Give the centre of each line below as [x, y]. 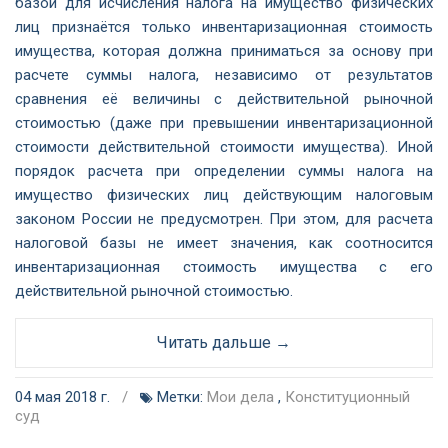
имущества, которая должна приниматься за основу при [224, 51]
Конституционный [347, 397]
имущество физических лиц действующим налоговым [224, 195]
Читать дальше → [224, 342]
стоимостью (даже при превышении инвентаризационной [224, 123]
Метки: [180, 397]
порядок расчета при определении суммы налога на [224, 171]
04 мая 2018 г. [64, 397]
